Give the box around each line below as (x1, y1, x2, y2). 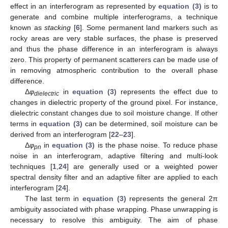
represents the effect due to (117, 87, 218, 96)
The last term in (24, 194, 82, 203)
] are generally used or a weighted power (66, 162, 218, 170)
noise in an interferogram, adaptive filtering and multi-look (10, 151, 218, 160)
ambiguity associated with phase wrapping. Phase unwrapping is (10, 205, 218, 213)
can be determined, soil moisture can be (82, 119, 218, 128)
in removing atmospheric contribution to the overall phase (10, 66, 218, 74)
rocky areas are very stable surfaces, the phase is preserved (10, 34, 218, 42)
